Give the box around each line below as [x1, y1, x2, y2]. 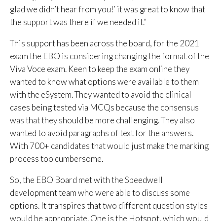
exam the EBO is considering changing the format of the [10, 51, 209, 62]
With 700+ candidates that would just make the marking [10, 141, 209, 151]
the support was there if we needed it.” [10, 17, 147, 28]
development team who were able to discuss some [10, 187, 190, 198]
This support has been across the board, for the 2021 [10, 38, 199, 49]
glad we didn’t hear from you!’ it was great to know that [10, 4, 205, 15]
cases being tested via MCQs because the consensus [10, 102, 199, 113]
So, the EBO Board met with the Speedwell [10, 175, 163, 185]
